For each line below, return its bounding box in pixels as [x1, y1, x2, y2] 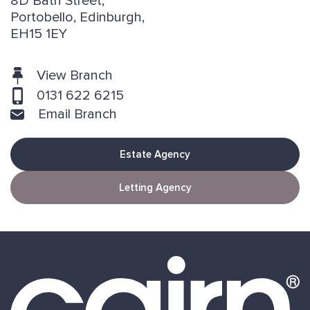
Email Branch [38, 106, 117, 123]
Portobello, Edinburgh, [10, 9, 145, 26]
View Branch [37, 67, 113, 84]
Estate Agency [120, 148, 190, 161]
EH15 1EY [10, 26, 67, 43]
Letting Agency [118, 181, 192, 194]
